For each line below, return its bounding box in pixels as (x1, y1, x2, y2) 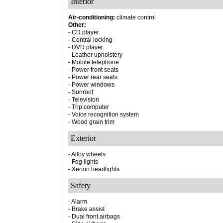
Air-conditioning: (68, 14, 115, 21)
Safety (71, 181, 91, 190)
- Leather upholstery (68, 51, 122, 58)
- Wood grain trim (68, 118, 114, 125)
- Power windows (68, 81, 114, 88)
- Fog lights (68, 158, 98, 165)
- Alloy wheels (68, 151, 106, 158)
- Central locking (68, 36, 112, 43)
